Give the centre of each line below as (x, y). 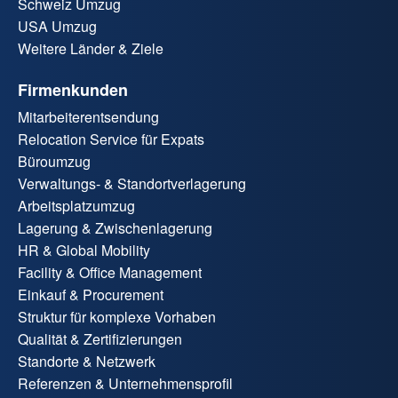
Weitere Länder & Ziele (91, 49)
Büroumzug (54, 162)
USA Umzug (57, 27)
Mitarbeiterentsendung (88, 117)
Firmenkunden (73, 90)
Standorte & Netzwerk (87, 362)
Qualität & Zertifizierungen (100, 339)
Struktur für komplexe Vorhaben (117, 317)
